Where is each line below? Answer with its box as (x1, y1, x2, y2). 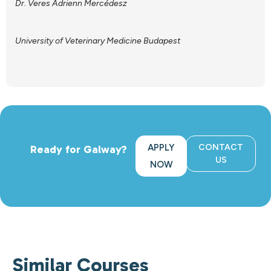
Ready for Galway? (30, 143, 127, 157)
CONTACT (198, 142, 244, 153)
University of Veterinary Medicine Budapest (15, 35, 180, 46)
